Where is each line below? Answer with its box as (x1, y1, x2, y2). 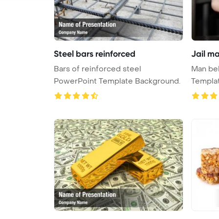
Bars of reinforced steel (54, 64, 141, 74)
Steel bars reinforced (54, 48, 135, 59)
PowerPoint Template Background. (54, 76, 180, 86)
